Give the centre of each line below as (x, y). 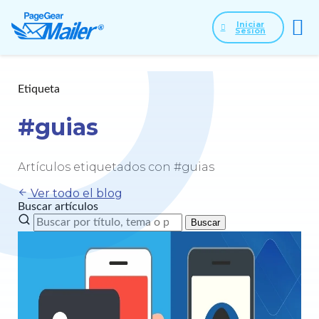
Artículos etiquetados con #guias (116, 167)
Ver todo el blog (75, 194)
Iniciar (251, 24)
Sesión (251, 30)
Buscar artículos (58, 207)
